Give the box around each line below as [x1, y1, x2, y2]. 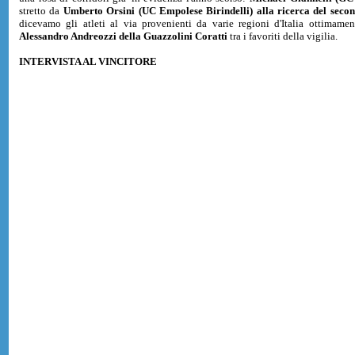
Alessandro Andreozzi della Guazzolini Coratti [19, 30, 227, 42]
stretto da [19, 5, 63, 17]
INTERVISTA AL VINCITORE [19, 55, 157, 67]
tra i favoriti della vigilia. [227, 30, 338, 42]
